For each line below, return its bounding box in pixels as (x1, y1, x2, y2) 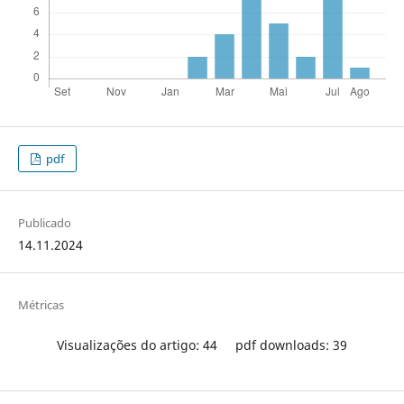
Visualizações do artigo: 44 (57, 336, 217, 354)
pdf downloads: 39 (235, 336, 347, 354)
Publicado (17, 215, 71, 232)
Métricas (17, 297, 64, 314)
